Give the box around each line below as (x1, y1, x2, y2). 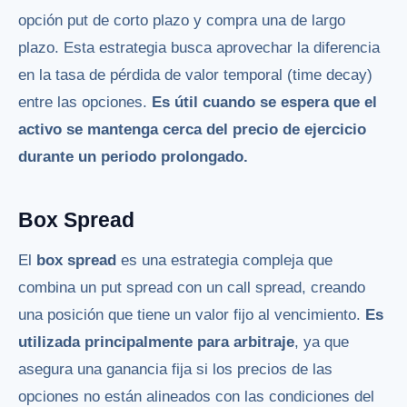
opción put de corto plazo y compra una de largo (18, 11, 345, 29)
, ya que (294, 333, 349, 352)
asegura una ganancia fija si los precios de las (18, 361, 333, 379)
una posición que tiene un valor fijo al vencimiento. (18, 306, 365, 324)
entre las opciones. (18, 93, 152, 111)
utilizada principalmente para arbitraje (18, 333, 294, 352)
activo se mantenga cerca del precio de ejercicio (18, 120, 366, 138)
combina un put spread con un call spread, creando (18, 279, 365, 297)
